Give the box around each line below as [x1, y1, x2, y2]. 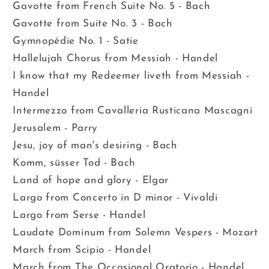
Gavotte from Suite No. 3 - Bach [13, 18, 173, 29]
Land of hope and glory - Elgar [13, 175, 169, 186]
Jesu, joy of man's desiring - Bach [13, 140, 178, 151]
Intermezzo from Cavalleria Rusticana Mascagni [13, 105, 253, 116]
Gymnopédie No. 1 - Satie [13, 35, 139, 46]
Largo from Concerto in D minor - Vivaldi [13, 192, 218, 203]
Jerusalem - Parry [13, 122, 98, 133]
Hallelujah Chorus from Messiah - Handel [13, 53, 219, 64]
